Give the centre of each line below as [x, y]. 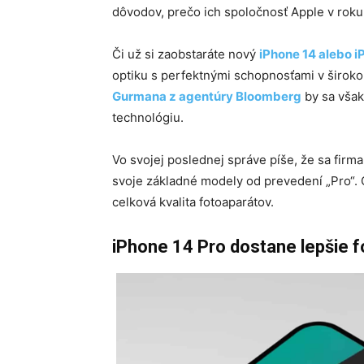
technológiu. [148, 117]
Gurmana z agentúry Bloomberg [207, 96]
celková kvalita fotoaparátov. [193, 202]
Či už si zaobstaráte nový [186, 54]
